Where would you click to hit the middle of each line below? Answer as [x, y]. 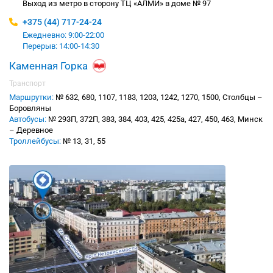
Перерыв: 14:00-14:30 [61, 46]
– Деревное [31, 130]
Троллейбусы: [35, 141]
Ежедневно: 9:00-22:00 [63, 35]
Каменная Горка [48, 66]
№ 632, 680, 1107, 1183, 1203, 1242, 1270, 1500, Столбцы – [158, 97]
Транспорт [27, 84]
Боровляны [30, 108]
